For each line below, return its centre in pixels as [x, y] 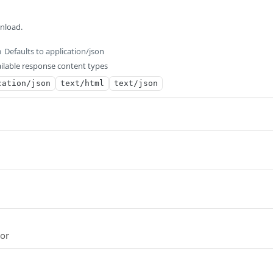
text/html [82, 83]
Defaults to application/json [54, 51]
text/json [136, 83]
